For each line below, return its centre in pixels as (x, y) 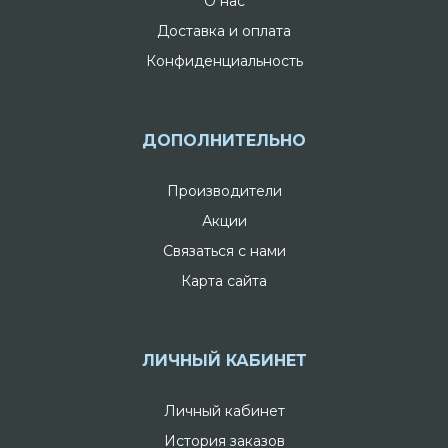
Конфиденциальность (224, 61)
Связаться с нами (224, 251)
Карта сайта (224, 281)
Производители (224, 191)
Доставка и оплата (224, 31)
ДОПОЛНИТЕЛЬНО (224, 141)
